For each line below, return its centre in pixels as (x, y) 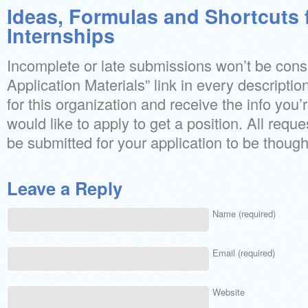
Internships (61, 35)
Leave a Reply (65, 188)
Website (229, 292)
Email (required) (244, 253)
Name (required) (244, 213)
